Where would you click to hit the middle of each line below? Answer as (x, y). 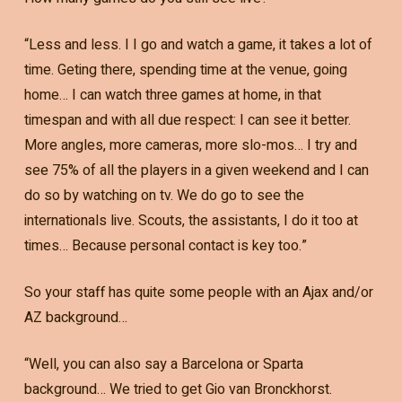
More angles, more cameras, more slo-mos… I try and (190, 145)
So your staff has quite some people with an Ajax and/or (198, 292)
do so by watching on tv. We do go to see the (164, 195)
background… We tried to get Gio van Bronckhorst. (178, 389)
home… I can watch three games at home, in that (172, 95)
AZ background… (75, 317)
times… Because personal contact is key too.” (165, 245)
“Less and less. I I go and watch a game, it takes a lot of (198, 44)
